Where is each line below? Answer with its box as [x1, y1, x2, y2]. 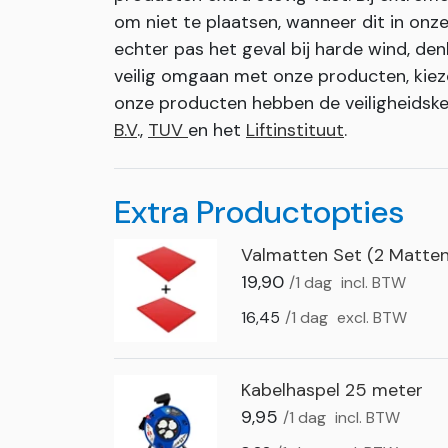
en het [188, 118, 246, 142]
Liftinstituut [246, 118, 344, 142]
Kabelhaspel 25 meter [240, 378, 423, 403]
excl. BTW [336, 306, 407, 328]
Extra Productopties [114, 191, 404, 233]
